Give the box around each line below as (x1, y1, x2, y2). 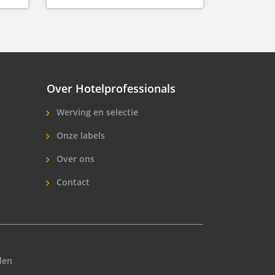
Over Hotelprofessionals (46, 80, 176, 96)
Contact (53, 176, 90, 188)
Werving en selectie (53, 106, 138, 118)
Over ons (53, 152, 95, 165)
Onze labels (53, 129, 105, 141)
